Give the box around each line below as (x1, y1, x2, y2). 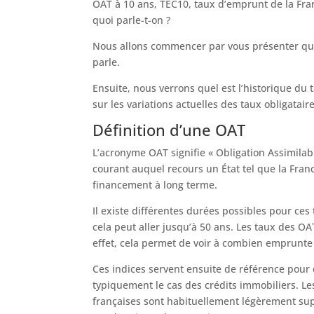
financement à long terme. (93, 177, 217, 191)
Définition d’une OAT (93, 118, 245, 140)
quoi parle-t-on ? (93, 13, 170, 27)
